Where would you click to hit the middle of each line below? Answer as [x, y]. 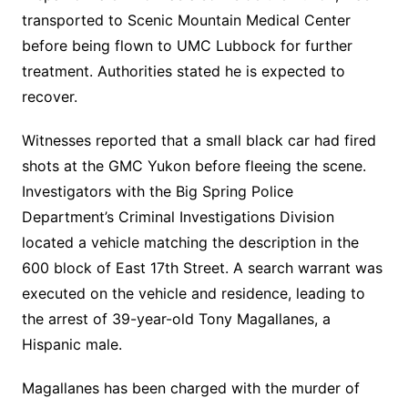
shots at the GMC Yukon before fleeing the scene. [194, 166]
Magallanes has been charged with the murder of [190, 388]
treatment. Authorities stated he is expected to [183, 71]
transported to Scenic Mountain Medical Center [186, 20]
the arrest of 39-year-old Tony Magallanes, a [176, 319]
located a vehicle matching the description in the [190, 242]
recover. [49, 97]
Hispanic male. [71, 344]
